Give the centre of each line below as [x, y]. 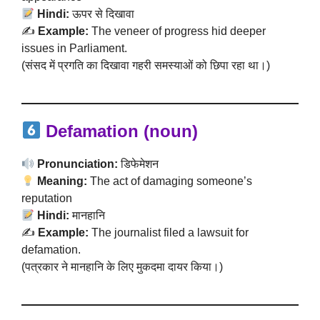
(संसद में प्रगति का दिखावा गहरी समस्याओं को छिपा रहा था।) [146, 65]
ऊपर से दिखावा [102, 14]
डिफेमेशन [139, 164]
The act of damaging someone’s [170, 181]
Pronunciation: [78, 164]
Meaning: [62, 181]
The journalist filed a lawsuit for [169, 232]
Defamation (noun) [122, 131]
